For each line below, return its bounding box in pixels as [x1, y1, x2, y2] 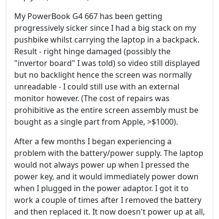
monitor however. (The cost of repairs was [14, 93, 170, 104]
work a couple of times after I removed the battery [14, 195, 201, 205]
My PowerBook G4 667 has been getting [14, 11, 162, 22]
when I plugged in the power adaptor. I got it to [14, 183, 189, 194]
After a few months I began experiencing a [14, 136, 172, 147]
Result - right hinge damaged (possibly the [14, 46, 171, 57]
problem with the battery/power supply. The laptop [14, 148, 203, 158]
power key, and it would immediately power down [14, 171, 198, 182]
